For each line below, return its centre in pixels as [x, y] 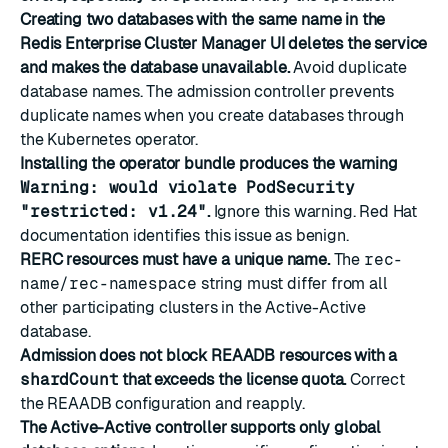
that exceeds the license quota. [232, 379]
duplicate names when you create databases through [212, 115]
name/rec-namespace [109, 283]
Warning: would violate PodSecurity [187, 187]
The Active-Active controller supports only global [201, 427]
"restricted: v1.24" [113, 211]
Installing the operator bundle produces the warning [209, 163]
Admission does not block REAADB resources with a [209, 355]
